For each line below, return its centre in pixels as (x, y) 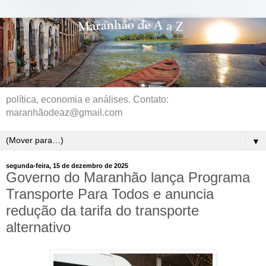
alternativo (38, 227)
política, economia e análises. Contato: (87, 99)
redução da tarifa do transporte (102, 210)
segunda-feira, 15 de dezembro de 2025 (67, 165)
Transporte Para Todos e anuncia (110, 194)
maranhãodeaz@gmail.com (64, 112)
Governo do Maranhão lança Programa (128, 177)
